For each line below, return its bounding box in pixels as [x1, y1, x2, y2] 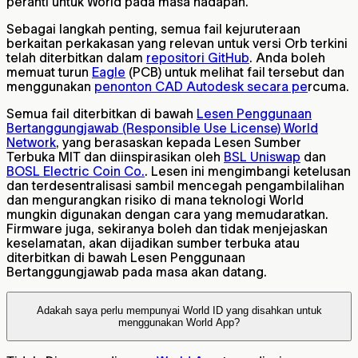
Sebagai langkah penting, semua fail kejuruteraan [6, 21, 300, 36]
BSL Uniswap [224, 149, 300, 164]
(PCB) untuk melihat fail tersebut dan [125, 64, 344, 79]
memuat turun [6, 64, 92, 79]
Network [6, 134, 56, 149]
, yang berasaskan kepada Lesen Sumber [56, 134, 301, 149]
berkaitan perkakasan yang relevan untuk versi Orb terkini [6, 35, 348, 50]
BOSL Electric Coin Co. [6, 163, 145, 178]
